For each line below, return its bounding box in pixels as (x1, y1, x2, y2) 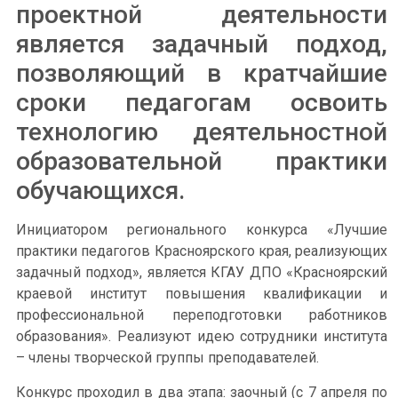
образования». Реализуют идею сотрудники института (16, 328, 387, 346)
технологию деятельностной (16, 117, 387, 147)
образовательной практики (16, 147, 387, 177)
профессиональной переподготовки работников (16, 306, 387, 324)
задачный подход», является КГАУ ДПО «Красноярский (16, 264, 387, 282)
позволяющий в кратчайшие (16, 59, 387, 89)
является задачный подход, (16, 29, 387, 60)
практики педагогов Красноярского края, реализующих (16, 243, 387, 260)
